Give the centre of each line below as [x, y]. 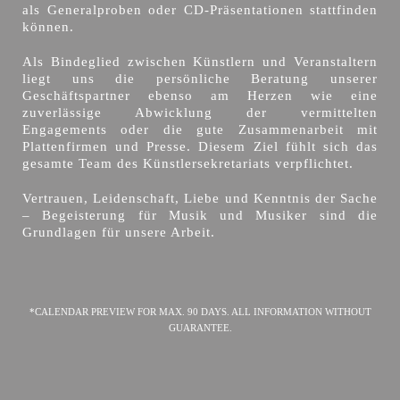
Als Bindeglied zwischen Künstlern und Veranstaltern [200, 62]
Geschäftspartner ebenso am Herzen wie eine [200, 96]
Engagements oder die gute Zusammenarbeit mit [200, 130]
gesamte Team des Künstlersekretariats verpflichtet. [188, 164]
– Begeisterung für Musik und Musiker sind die [200, 216]
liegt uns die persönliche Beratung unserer [200, 79]
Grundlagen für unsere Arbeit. [119, 233]
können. [48, 27]
